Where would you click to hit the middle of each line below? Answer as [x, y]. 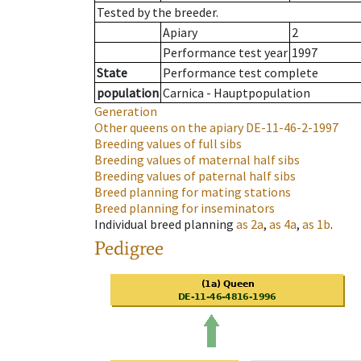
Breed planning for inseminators [185, 208]
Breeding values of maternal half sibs [197, 160]
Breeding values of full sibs [168, 144]
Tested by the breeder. [158, 12]
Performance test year [225, 53]
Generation [126, 112]
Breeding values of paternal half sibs [195, 176]
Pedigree [129, 248]
